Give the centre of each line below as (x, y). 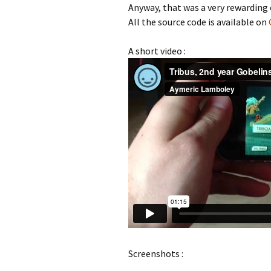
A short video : (157, 51)
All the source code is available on (198, 22)
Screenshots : (156, 253)
